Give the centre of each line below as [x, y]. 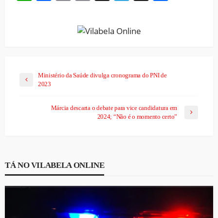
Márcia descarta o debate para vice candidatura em [114, 108]
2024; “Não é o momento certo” [137, 117]
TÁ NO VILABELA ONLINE [55, 165]
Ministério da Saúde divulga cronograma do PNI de [102, 75]
